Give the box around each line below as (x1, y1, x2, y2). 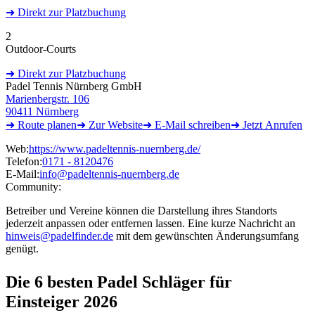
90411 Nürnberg (6, 105, 79, 117)
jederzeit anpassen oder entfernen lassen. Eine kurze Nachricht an (6, 217, 295, 229)
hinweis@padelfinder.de (6, 229, 113, 242)
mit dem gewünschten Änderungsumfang (113, 229, 299, 242)
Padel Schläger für (97, 272, 232, 291)
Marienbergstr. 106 (6, 92, 89, 105)
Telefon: (6, 155, 42, 167)
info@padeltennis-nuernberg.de (39, 167, 179, 180)
